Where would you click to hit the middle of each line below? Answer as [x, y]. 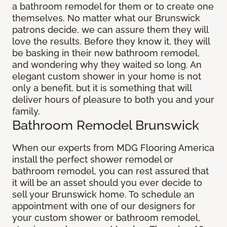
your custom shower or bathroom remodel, [106, 218]
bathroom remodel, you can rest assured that [110, 171]
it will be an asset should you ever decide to [107, 183]
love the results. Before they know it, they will [111, 42]
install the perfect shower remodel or [93, 160]
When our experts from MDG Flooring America [113, 148]
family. [26, 111]
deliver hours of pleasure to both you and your [113, 100]
